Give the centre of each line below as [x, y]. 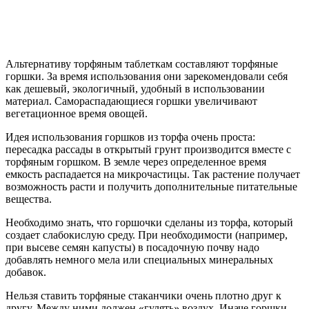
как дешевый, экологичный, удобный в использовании [135, 89]
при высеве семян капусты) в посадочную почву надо [132, 248]
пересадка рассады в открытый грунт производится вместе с [148, 150]
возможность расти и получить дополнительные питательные [151, 187]
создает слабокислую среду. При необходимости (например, [147, 235]
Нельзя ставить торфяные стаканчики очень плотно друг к [143, 296]
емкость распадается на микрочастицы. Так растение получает [153, 175]
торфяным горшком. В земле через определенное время [136, 162]
